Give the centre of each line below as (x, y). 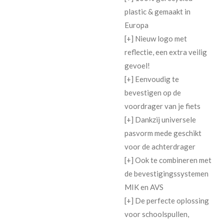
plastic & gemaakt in (157, 11)
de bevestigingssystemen (166, 173)
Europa (136, 25)
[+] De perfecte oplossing (167, 200)
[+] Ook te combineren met (168, 160)
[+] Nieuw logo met (156, 38)
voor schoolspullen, (157, 214)
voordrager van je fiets (162, 106)
